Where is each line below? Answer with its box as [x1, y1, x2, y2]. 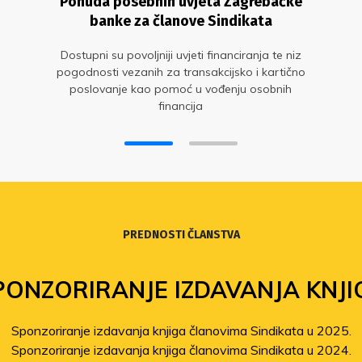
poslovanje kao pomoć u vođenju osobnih [69, 81, 293, 96]
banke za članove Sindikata [89, 11, 272, 30]
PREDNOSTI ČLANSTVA [122, 227, 240, 242]
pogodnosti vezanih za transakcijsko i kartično [56, 64, 305, 79]
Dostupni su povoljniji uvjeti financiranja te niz [60, 47, 301, 62]
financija [158, 98, 204, 113]
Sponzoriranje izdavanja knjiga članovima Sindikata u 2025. [11, 322, 351, 339]
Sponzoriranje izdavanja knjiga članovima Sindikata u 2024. [11, 341, 351, 358]
